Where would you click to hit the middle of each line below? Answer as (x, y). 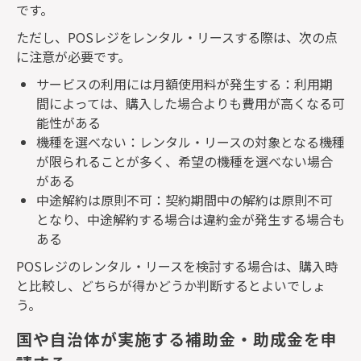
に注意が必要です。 (73, 56)
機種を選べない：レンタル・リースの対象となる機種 (191, 141)
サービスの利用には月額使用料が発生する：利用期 (185, 83)
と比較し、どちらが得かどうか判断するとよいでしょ (171, 285)
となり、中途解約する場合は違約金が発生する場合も (191, 219)
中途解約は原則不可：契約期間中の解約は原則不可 (185, 199)
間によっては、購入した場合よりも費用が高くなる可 (191, 103)
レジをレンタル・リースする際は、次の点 (216, 37)
